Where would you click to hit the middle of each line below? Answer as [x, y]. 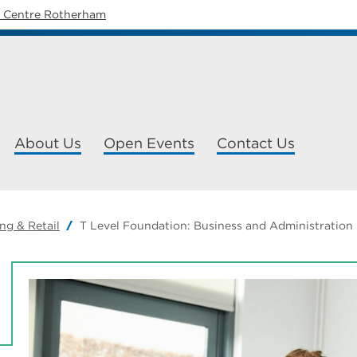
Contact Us [256, 143]
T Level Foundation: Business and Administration [216, 226]
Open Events [149, 143]
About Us [48, 143]
